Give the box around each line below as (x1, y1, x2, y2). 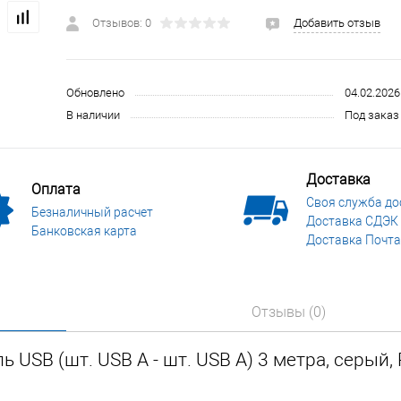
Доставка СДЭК (305, 214, 398, 229)
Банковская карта (31, 223, 138, 238)
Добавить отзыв (294, 16, 380, 30)
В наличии (66, 108, 120, 123)
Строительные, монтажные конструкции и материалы (82, 5, 398, 20)
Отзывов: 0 (92, 16, 151, 30)
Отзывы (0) (252, 303, 326, 321)
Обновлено (66, 86, 124, 100)
